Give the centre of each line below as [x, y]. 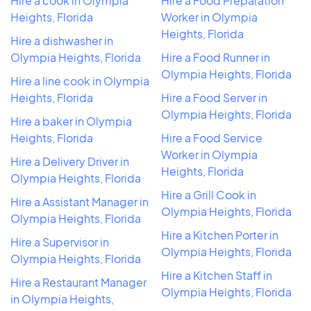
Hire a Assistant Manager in [79, 201]
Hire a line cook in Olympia [80, 81]
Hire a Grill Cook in [209, 194]
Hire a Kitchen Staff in [217, 275]
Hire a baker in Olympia [71, 121]
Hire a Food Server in [214, 97]
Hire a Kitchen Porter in [220, 235]
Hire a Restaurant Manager [78, 282]
